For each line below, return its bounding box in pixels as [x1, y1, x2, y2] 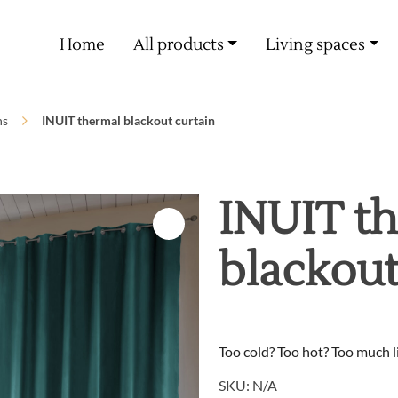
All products [132, 34, 224, 55]
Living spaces [265, 34, 365, 55]
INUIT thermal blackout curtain [42, 113, 215, 129]
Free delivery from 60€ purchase [92, 7, 290, 24]
